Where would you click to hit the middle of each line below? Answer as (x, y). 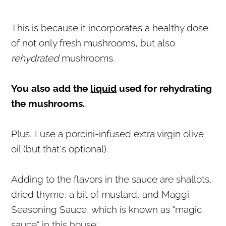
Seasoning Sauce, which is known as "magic (107, 209)
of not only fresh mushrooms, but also (93, 43)
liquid (104, 88)
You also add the (51, 88)
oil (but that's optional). (60, 149)
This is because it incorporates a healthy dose (110, 27)
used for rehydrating (164, 88)
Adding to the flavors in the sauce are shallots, (112, 179)
